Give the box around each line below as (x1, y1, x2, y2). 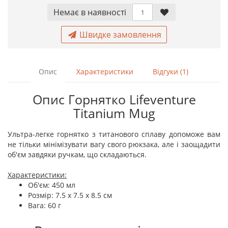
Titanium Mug (73, 104, 155, 122)
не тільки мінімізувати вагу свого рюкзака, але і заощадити (8, 139, 220, 149)
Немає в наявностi (53, 7, 127, 18)
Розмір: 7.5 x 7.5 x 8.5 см (28, 190, 112, 200)
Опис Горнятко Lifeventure (32, 91, 196, 108)
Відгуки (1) (153, 67, 188, 76)
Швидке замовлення (77, 29, 161, 40)
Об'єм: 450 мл (28, 180, 75, 190)
